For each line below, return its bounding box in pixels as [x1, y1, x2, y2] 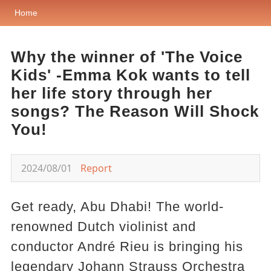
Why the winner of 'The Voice [10, 48, 243, 66]
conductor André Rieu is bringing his [10, 239, 243, 254]
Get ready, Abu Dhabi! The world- [10, 199, 224, 214]
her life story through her [10, 84, 212, 102]
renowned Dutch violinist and [10, 219, 196, 234]
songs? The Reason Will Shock [10, 102, 259, 120]
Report [80, 162, 112, 175]
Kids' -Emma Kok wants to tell [10, 66, 250, 84]
